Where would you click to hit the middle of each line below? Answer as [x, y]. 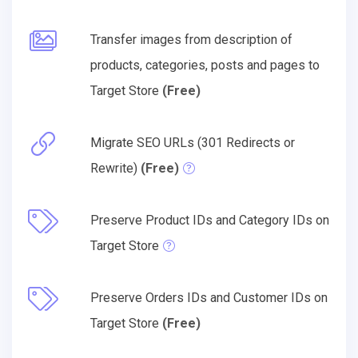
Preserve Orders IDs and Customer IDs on [209, 297]
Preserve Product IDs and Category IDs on [210, 220]
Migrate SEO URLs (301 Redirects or [193, 142]
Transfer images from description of [191, 39]
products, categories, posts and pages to [205, 65]
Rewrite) [115, 168]
